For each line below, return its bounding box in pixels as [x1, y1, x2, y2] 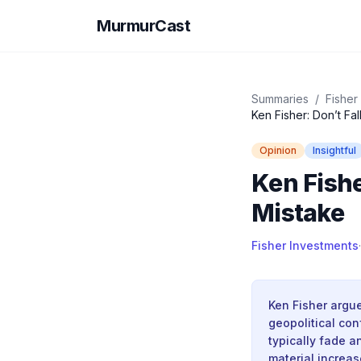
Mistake [251, 198, 344, 227]
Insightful [313, 144, 356, 156]
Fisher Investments [251, 239, 359, 252]
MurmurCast [97, 16, 190, 35]
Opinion [259, 144, 297, 156]
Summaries [251, 92, 309, 106]
